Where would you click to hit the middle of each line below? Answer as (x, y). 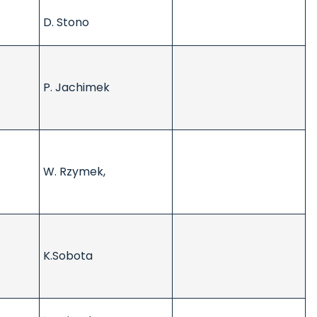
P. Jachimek (76, 88)
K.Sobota (68, 256)
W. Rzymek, (77, 172)
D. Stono (66, 23)
